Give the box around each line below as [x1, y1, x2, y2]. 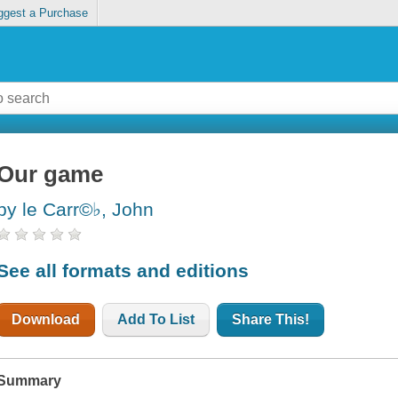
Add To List [117, 311, 195, 327]
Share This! [232, 311, 310, 327]
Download [12, 311, 81, 327]
